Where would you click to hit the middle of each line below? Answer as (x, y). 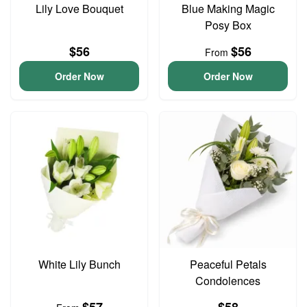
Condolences (228, 281)
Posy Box (228, 25)
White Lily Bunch (79, 264)
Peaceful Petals (228, 264)
